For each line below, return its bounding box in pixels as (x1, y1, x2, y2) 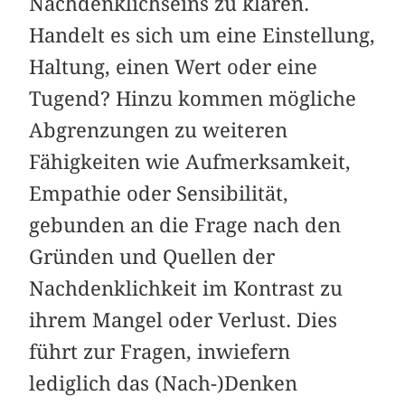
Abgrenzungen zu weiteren (29, 118, 288, 142)
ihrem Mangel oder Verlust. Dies (29, 307, 338, 332)
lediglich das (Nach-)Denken (29, 371, 298, 395)
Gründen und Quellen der (29, 244, 276, 268)
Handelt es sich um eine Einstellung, (29, 23, 376, 47)
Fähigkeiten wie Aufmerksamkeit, (29, 149, 352, 174)
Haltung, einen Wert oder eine (29, 54, 318, 79)
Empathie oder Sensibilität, (29, 181, 289, 205)
